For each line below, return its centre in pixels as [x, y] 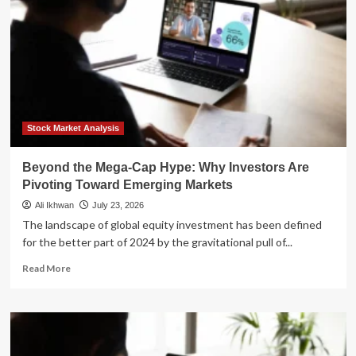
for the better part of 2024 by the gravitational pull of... [157, 242]
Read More [46, 268]
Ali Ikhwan [54, 205]
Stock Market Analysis [73, 128]
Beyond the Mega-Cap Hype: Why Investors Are [165, 167]
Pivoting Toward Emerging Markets [127, 184]
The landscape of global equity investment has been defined [172, 224]
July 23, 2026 [118, 205]
